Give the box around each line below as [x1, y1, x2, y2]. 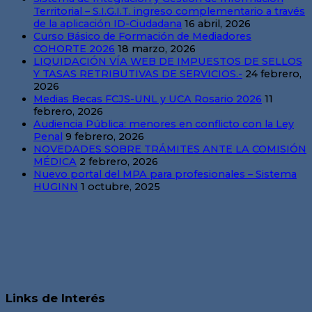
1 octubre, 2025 [81, 180, 160, 194]
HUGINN [33, 180, 78, 194]
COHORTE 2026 [33, 42, 115, 56]
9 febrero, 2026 [65, 130, 144, 143]
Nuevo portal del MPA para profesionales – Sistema [33, 168, 297, 181]
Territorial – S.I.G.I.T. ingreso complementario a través [33, 5, 305, 18]
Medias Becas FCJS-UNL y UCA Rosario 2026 [33, 93, 262, 106]
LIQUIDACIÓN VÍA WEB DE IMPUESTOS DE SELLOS [33, 55, 302, 68]
